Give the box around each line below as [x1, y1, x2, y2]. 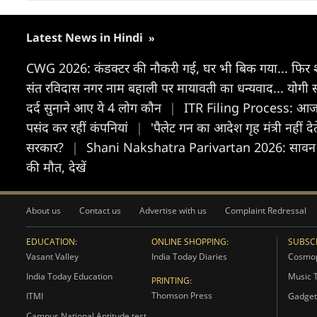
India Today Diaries [151, 250, 227, 263]
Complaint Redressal [225, 204, 306, 217]
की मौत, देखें [26, 158, 86, 175]
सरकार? [26, 139, 67, 156]
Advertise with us [139, 204, 207, 217]
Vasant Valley [26, 250, 79, 263]
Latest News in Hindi [26, 30, 146, 45]
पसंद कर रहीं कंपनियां [26, 119, 132, 136]
